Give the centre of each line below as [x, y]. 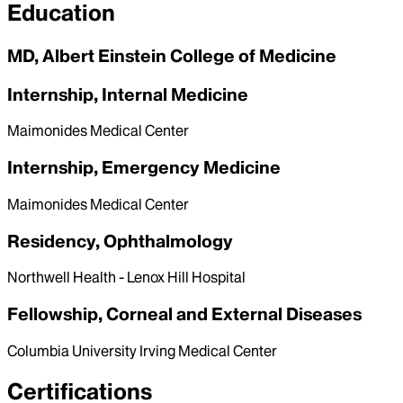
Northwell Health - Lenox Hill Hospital [126, 278]
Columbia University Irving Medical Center [142, 350]
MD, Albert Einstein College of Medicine [172, 56]
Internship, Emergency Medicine [144, 168]
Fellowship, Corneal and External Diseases [184, 314]
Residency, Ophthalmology [120, 241]
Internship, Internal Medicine [128, 94]
